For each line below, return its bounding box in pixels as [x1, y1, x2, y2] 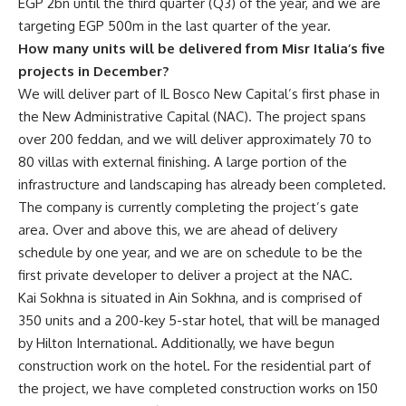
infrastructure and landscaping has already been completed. [18, 175, 386, 193]
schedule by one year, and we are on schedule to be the [18, 243, 362, 261]
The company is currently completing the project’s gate [18, 198, 359, 216]
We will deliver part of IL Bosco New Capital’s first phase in [18, 84, 380, 102]
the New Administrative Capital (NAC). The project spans [18, 107, 366, 125]
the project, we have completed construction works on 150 [18, 379, 378, 397]
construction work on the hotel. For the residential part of [18, 356, 371, 374]
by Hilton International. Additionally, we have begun [18, 333, 334, 352]
